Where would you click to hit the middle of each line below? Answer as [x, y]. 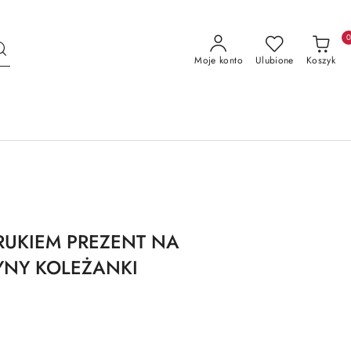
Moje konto [219, 60]
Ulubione [274, 60]
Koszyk [320, 60]
